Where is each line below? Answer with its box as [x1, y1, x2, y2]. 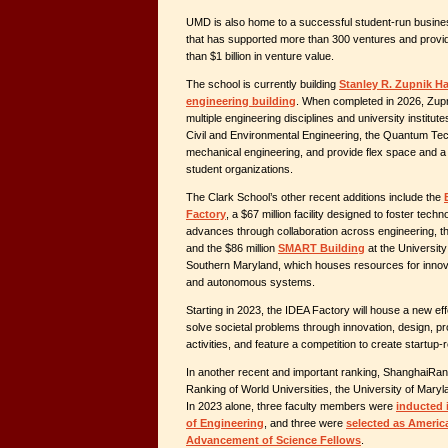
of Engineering [186, 416, 264, 429]
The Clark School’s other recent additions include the [186, 190, 444, 203]
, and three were [264, 416, 346, 429]
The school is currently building [186, 77, 339, 90]
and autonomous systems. [186, 275, 318, 288]
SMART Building [278, 241, 365, 254]
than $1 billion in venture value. [186, 49, 337, 62]
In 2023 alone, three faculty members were [186, 399, 396, 412]
